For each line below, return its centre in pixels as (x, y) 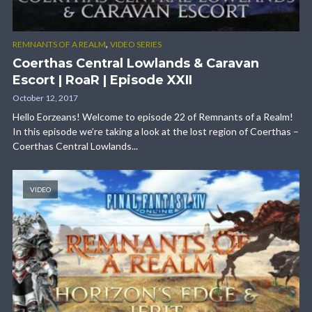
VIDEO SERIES (136, 45)
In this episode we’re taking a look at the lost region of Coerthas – (156, 132)
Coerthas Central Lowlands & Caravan (136, 64)
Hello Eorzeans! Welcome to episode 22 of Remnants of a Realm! (153, 117)
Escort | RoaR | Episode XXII (102, 80)
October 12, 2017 (45, 98)
